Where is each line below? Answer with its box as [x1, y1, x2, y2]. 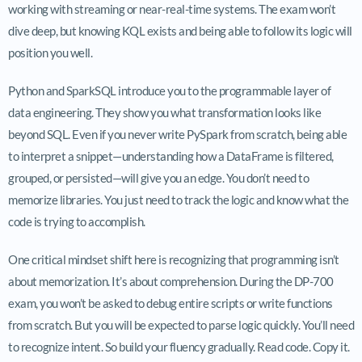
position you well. [8, 44, 92, 60]
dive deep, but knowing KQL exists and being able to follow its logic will [8, 23, 352, 38]
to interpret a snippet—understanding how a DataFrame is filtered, [8, 148, 334, 163]
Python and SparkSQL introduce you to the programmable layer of [8, 82, 330, 98]
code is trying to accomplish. [8, 213, 145, 229]
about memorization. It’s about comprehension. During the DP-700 [8, 273, 334, 288]
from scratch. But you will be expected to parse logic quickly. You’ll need [8, 317, 354, 332]
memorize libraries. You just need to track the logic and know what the [8, 192, 348, 207]
